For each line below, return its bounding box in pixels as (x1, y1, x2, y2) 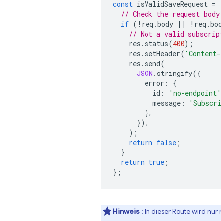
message (152, 98, 181, 108)
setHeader (145, 49, 180, 58)
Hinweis (113, 207, 141, 216)
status (145, 39, 168, 48)
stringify (157, 69, 192, 78)
